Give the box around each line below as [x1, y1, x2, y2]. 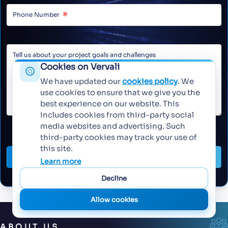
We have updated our [40, 76, 122, 86]
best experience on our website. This [40, 99, 179, 108]
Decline [101, 174, 127, 183]
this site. [40, 144, 73, 153]
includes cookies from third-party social [40, 110, 194, 120]
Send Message [87, 152, 141, 161]
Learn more [40, 157, 81, 166]
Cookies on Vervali [40, 62, 120, 72]
